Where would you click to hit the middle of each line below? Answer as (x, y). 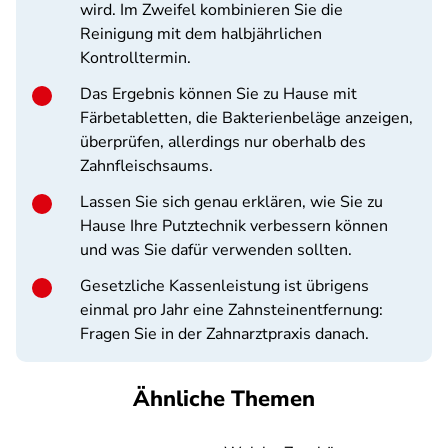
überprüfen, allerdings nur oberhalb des (223, 142)
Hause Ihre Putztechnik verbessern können (234, 226)
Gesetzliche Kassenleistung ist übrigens (224, 286)
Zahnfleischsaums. (146, 166)
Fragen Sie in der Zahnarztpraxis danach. (224, 334)
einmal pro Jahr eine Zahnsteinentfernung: (231, 310)
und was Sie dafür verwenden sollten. (216, 250)
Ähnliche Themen (224, 399)
